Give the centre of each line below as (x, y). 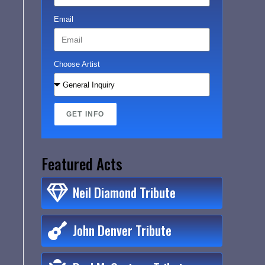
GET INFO (85, 114)
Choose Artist (77, 64)
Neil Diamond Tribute (124, 193)
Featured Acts (82, 164)
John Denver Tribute (122, 230)
